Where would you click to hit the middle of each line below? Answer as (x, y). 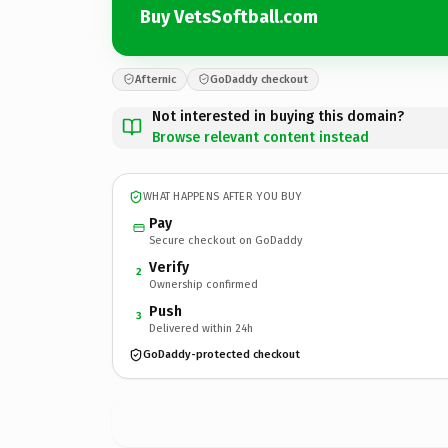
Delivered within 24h (201, 328)
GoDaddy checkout (259, 79)
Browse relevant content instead (260, 137)
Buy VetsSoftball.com (229, 17)
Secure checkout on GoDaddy (225, 240)
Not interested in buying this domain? (278, 116)
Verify (169, 267)
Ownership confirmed (203, 284)
